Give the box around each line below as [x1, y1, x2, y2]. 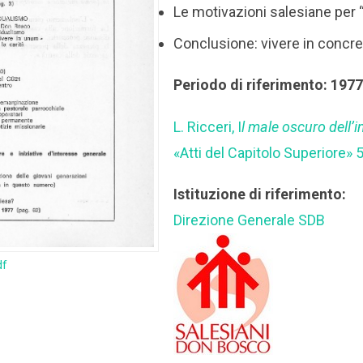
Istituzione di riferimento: [173, 186, 347, 203]
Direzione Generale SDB [173, 211, 326, 229]
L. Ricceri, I [173, 117, 242, 135]
